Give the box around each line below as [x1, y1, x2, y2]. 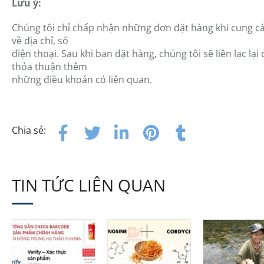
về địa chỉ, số [11, 34, 68, 47]
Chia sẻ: [11, 124, 46, 137]
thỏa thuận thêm [11, 60, 87, 73]
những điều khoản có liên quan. [11, 73, 152, 86]
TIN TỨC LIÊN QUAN [11, 174, 166, 196]
